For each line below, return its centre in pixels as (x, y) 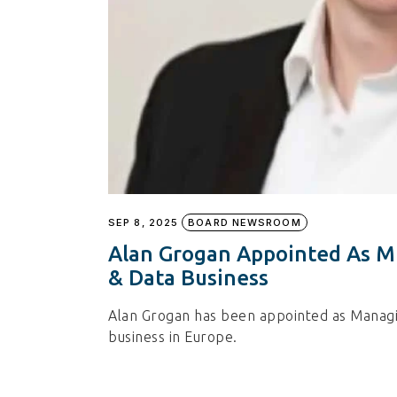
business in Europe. (173, 337)
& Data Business (188, 278)
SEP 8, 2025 (144, 223)
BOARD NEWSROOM (245, 223)
